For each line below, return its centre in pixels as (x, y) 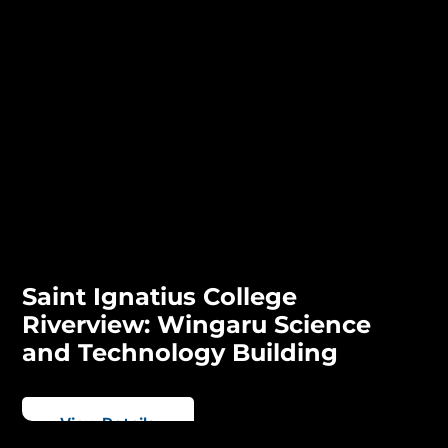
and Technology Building (180, 353)
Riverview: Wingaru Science (197, 325)
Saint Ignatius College (160, 297)
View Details (108, 424)
